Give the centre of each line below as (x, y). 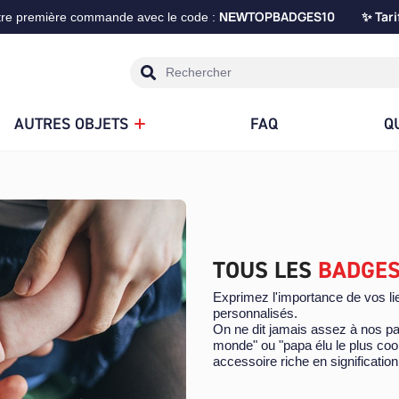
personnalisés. (255, 313)
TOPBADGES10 (304, 16)
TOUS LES (265, 270)
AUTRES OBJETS (71, 124)
